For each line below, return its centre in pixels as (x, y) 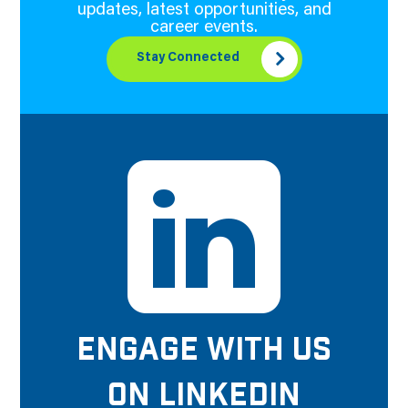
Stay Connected (188, 59)
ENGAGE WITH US (204, 350)
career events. (204, 27)
